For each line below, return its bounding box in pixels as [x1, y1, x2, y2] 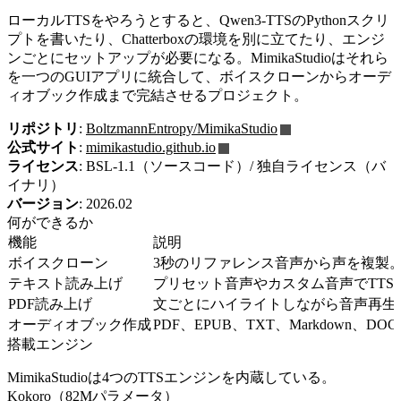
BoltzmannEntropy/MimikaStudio [86, 120, 277, 136]
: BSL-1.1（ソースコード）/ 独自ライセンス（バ [79, 158, 386, 174]
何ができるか [7, 214, 93, 230]
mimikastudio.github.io [86, 139, 216, 155]
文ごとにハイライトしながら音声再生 [153, 295, 397, 311]
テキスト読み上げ [8, 275, 123, 291]
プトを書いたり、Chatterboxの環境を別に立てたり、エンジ [7, 30, 385, 47]
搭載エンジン [7, 336, 93, 352]
